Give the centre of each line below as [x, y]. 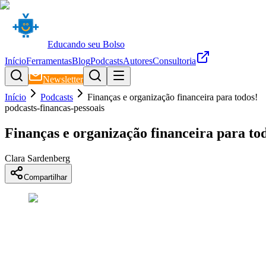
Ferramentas [49, 61]
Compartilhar [45, 177]
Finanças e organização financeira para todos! [172, 97]
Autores [138, 61]
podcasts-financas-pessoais [55, 108]
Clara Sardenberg [37, 158]
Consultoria [174, 61]
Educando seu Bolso [86, 44]
